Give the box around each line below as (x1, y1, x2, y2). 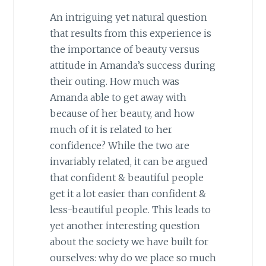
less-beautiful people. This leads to (49, 204, 211, 216)
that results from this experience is (49, 27, 211, 40)
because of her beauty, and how (49, 107, 194, 120)
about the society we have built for (49, 236, 208, 248)
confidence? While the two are (49, 140, 189, 152)
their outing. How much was (49, 75, 179, 88)
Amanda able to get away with (49, 91, 186, 104)
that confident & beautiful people (49, 172, 204, 184)
